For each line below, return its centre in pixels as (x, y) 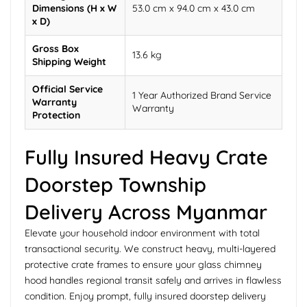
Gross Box (56, 49)
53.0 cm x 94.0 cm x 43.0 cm (194, 9)
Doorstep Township (115, 185)
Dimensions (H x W (74, 9)
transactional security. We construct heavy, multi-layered (150, 249)
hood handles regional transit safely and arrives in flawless (153, 281)
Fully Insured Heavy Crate (146, 157)
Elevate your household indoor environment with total (142, 233)
